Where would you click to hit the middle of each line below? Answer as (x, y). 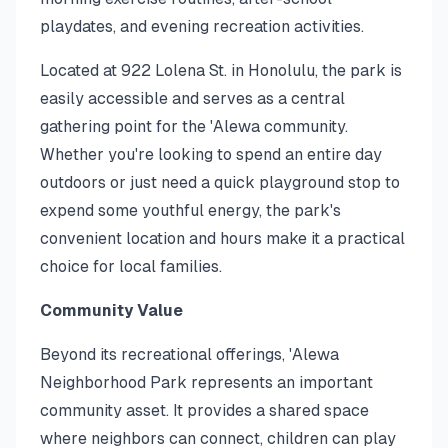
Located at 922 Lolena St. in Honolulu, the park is (221, 70)
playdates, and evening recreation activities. (202, 26)
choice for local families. (131, 266)
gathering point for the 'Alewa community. (194, 126)
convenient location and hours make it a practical (222, 238)
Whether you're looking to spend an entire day (211, 154)
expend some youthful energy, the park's (190, 210)
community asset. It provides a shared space (204, 410)
